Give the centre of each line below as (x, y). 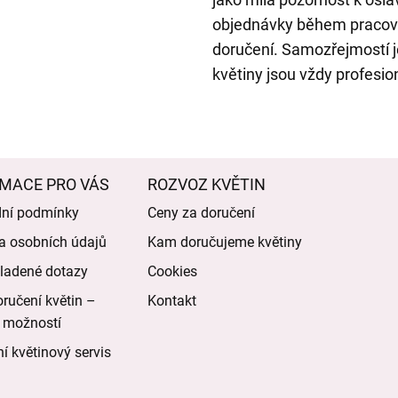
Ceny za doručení (201, 213)
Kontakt (171, 301)
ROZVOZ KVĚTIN (206, 185)
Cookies (172, 272)
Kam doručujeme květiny (224, 243)
